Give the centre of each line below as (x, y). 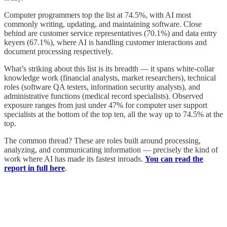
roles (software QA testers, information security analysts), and (102, 87)
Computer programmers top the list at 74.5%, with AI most (98, 15)
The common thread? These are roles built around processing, (102, 140)
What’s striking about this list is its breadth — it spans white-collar (109, 68)
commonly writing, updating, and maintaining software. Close (103, 24)
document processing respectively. (59, 51)
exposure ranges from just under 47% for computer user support (106, 105)
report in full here (34, 168)
